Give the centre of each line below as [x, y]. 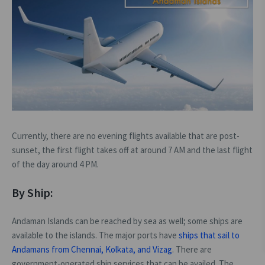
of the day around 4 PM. [55, 164]
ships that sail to [209, 235]
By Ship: [33, 192]
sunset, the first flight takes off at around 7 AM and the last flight [132, 150]
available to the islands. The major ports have [95, 235]
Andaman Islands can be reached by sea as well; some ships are [127, 221]
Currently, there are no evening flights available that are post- [126, 135]
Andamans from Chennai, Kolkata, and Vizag [92, 249]
